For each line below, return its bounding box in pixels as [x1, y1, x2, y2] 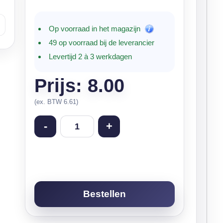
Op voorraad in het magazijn [49, 24, 144, 33]
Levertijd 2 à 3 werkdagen [49, 52, 132, 61]
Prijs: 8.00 [34, 75, 124, 96]
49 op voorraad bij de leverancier [49, 38, 154, 47]
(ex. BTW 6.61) [34, 98, 78, 106]
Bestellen [83, 189, 126, 199]
